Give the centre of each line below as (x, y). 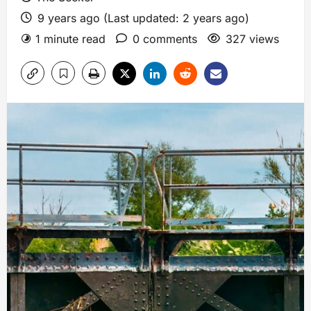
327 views (252, 39)
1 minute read (70, 39)
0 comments (165, 39)
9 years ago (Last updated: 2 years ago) (142, 18)
